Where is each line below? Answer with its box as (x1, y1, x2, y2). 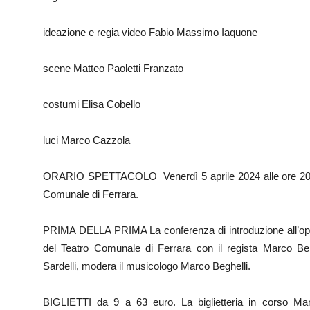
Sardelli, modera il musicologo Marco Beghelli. (43, 260, 250, 272)
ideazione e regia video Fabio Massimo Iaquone (43, 26, 257, 38)
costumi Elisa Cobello (43, 98, 140, 110)
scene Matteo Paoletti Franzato (43, 62, 183, 74)
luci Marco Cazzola (43, 134, 130, 146)
